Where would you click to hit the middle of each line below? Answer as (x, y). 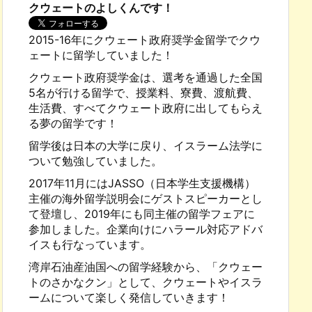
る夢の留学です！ (73, 124)
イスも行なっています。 (90, 245)
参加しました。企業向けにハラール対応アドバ (146, 229)
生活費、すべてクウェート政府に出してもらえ (146, 108)
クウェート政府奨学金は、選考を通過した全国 (146, 78)
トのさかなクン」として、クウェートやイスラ (146, 282)
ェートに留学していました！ (101, 55)
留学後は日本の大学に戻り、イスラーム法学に (146, 146)
